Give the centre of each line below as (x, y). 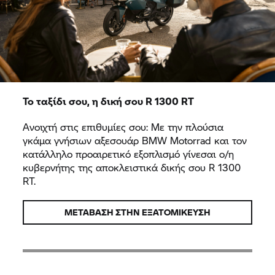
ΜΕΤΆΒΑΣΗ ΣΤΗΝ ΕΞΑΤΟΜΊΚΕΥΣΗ (137, 212)
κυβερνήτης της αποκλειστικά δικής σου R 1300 (132, 167)
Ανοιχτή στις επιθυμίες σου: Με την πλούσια (123, 126)
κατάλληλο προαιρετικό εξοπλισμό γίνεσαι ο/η (129, 153)
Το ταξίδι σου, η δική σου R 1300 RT (109, 101)
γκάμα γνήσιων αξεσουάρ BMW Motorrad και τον (135, 140)
